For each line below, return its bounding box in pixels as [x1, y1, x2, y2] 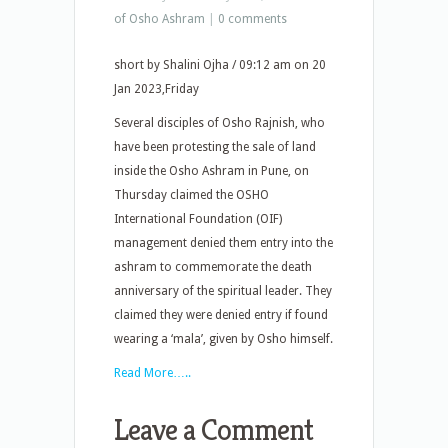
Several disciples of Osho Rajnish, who [114, 116, 325, 130]
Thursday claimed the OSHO [114, 188, 269, 202]
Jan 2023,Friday [114, 82, 199, 96]
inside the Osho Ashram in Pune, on [114, 164, 309, 178]
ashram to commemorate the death [114, 260, 312, 274]
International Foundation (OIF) [114, 212, 282, 226]
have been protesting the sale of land [114, 140, 316, 154]
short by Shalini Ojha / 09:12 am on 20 [114, 58, 326, 72]
